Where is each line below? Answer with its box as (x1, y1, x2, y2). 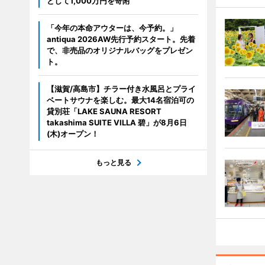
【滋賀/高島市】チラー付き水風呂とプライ (46, 84, 196, 94)
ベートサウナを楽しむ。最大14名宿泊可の (46, 95, 194, 105)
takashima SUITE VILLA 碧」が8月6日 (46, 118, 187, 128)
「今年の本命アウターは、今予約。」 (46, 23, 177, 33)
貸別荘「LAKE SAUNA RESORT (46, 106, 161, 117)
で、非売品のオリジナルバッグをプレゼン (46, 46, 193, 56)
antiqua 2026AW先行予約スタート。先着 (46, 34, 195, 44)
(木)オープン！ (46, 129, 99, 139)
